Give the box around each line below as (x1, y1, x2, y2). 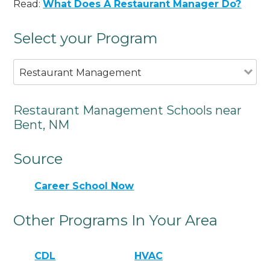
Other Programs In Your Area (13, 212, 218, 230)
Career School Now (34, 180, 134, 192)
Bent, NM (13, 117, 70, 132)
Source (13, 149, 63, 168)
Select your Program (13, 29, 159, 47)
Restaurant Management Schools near (13, 102, 242, 118)
